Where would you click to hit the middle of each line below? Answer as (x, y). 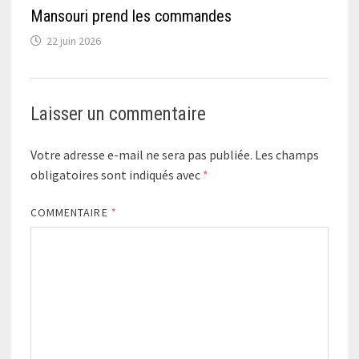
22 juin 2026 (73, 40)
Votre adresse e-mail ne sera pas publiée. (141, 154)
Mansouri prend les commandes (131, 16)
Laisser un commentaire (118, 114)
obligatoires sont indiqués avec (116, 174)
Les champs (286, 154)
